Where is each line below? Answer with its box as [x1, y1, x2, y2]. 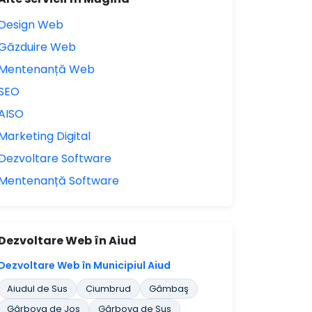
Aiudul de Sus [7, 283, 68, 295]
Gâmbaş [149, 283, 189, 295]
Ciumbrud [86, 283, 131, 295]
